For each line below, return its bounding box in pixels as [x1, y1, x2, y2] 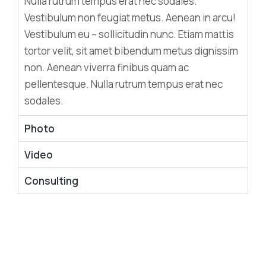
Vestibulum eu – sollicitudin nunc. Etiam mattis [24, 27, 234, 41]
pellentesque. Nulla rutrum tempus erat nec [24, 77, 223, 91]
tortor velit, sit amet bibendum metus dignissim [24, 44, 238, 58]
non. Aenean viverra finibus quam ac [24, 61, 189, 74]
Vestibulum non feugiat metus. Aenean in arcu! [24, 11, 236, 24]
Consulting [24, 174, 78, 188]
